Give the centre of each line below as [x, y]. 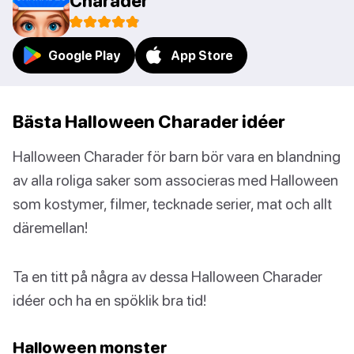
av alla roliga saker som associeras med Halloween [175, 180]
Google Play [85, 56]
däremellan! [50, 228]
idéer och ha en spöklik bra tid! [109, 300]
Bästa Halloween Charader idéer [149, 122]
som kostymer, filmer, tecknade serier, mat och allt [172, 204]
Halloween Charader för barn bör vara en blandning [177, 156]
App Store [202, 56]
